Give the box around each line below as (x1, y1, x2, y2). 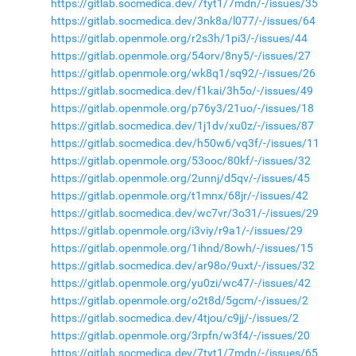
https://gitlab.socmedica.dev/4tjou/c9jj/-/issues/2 (50, 311, 299, 324)
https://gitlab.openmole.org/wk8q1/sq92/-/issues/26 (50, 67, 315, 79)
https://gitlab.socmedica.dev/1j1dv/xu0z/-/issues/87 (50, 119, 314, 132)
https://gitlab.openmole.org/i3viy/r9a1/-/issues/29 (50, 224, 303, 237)
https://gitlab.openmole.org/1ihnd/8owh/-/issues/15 (50, 242, 313, 254)
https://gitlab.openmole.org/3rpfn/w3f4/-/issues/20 (50, 329, 310, 342)
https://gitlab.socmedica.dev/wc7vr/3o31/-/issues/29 (50, 207, 319, 219)
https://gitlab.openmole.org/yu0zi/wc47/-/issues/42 (50, 277, 311, 289)
